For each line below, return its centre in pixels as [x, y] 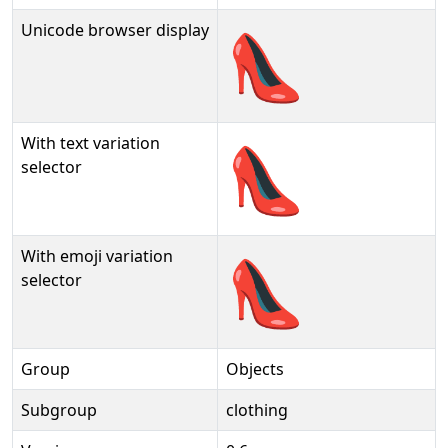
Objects [255, 369]
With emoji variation [97, 256]
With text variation [90, 143]
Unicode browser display [115, 30]
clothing [257, 410]
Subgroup [59, 410]
